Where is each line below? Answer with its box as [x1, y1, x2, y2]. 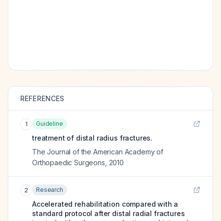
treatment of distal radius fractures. [32, 134, 153, 142]
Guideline [36, 120, 63, 127]
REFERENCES [20, 94, 65, 103]
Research [36, 186, 63, 193]
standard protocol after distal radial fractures [32, 209, 185, 218]
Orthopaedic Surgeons [32, 158, 105, 167]
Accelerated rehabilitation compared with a [32, 200, 179, 208]
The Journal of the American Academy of [32, 147, 163, 156]
